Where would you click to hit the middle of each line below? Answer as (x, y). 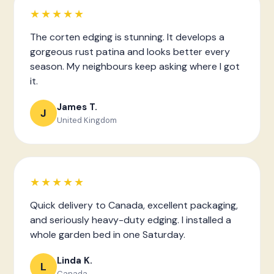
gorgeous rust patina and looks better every (130, 52)
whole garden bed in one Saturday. (108, 235)
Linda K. (75, 260)
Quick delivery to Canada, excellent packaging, (134, 205)
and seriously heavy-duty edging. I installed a (131, 220)
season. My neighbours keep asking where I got (135, 66)
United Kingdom (87, 120)
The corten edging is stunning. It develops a (127, 37)
